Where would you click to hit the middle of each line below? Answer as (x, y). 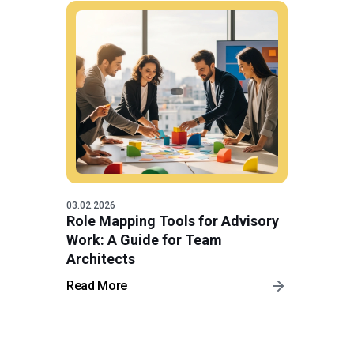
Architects (101, 258)
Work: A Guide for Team (144, 239)
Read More (97, 285)
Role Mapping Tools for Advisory (173, 220)
